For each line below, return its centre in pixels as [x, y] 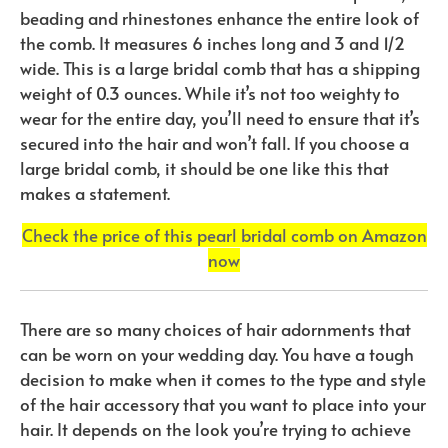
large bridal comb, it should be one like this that [204, 167]
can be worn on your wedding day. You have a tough [217, 354]
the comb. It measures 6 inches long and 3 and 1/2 [212, 42]
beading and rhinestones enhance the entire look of [219, 17]
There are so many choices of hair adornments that [215, 329]
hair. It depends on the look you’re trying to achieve [215, 429]
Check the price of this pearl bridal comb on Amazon [224, 234]
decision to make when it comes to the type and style [223, 379]
